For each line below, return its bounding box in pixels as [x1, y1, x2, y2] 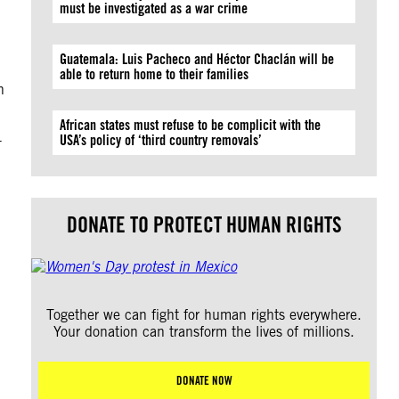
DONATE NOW [175, 373, 232, 387]
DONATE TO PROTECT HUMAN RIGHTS [66, 212, 342, 238]
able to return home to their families [60, 66, 249, 83]
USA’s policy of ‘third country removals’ [60, 132, 270, 149]
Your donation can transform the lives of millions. [53, 323, 355, 340]
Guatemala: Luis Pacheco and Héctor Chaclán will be [60, 51, 335, 68]
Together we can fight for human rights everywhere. [46, 306, 362, 323]
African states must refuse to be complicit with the [60, 117, 322, 134]
